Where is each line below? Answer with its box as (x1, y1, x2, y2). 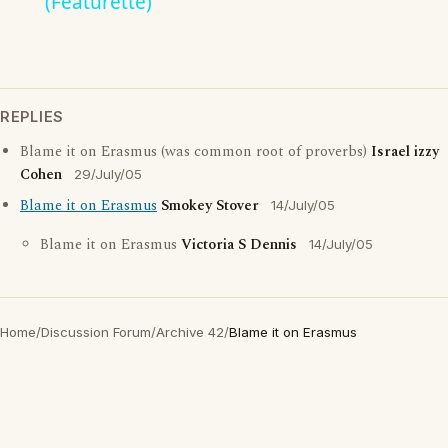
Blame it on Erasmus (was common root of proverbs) (20, 141, 371, 164)
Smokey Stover (161, 195, 259, 218)
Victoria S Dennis (181, 234, 297, 257)
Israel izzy (371, 141, 439, 164)
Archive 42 (156, 324, 224, 341)
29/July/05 (74, 166, 142, 183)
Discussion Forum (41, 324, 151, 341)
